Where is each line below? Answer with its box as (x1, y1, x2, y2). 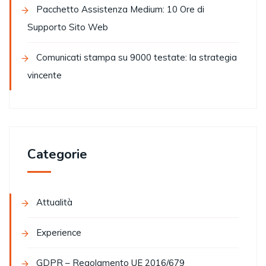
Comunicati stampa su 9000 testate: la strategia (36, 52, 237, 63)
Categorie (27, 145, 87, 163)
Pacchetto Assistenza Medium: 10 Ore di (36, 4, 204, 15)
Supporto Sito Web (27, 21, 108, 33)
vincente (27, 69, 62, 81)
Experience (36, 227, 81, 238)
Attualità (36, 197, 72, 208)
